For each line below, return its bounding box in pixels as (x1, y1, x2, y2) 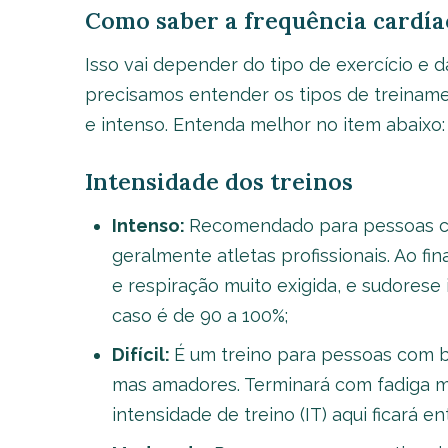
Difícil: (111, 344, 174, 365)
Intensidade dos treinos (84, 167, 353, 196)
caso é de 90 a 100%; (111, 305, 288, 326)
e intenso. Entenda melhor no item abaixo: (84, 114, 445, 135)
